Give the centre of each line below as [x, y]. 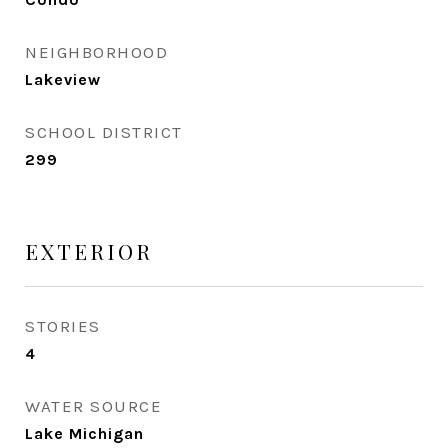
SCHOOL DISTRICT [104, 132]
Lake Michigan [84, 433]
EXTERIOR [89, 251]
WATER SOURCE [93, 406]
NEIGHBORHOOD [96, 52]
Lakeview [63, 79]
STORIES [63, 326]
